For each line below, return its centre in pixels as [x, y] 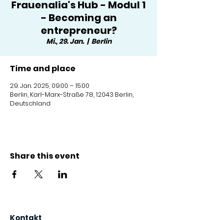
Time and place [43, 69]
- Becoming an [79, 18]
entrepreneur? [79, 30]
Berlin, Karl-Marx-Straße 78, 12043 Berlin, [72, 95]
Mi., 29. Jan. [65, 41]
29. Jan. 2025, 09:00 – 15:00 [50, 86]
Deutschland [30, 103]
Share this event [45, 156]
